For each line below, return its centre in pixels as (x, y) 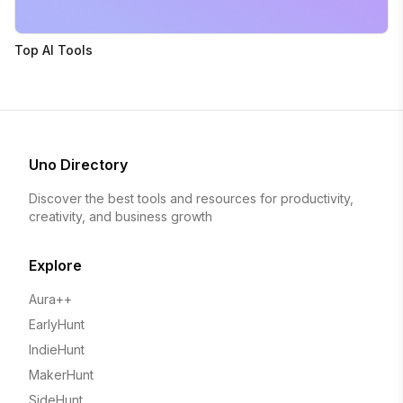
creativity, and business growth (121, 217)
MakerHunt (61, 375)
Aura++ (50, 300)
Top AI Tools (54, 50)
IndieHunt (57, 350)
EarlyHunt (57, 325)
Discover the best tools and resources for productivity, (191, 199)
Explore (55, 266)
